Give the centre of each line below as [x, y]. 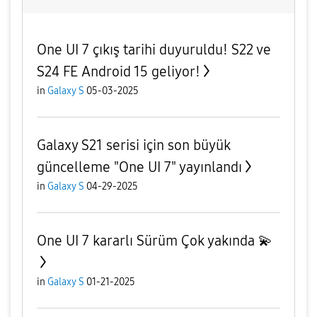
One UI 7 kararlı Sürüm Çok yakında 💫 [155, 241]
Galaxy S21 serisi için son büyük [134, 145]
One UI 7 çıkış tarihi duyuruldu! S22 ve [154, 50]
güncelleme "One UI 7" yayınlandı [139, 167]
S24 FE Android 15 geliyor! [119, 72]
